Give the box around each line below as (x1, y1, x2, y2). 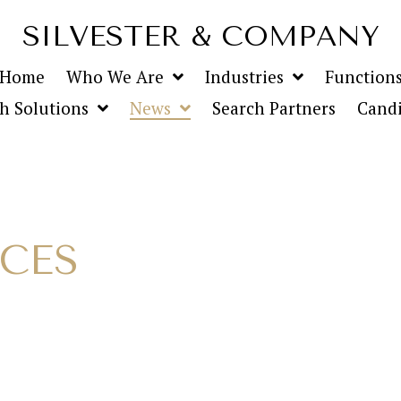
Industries (204, 65, 284, 88)
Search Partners (212, 97, 336, 119)
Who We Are (65, 65, 164, 88)
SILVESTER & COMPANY (21, 20, 380, 53)
